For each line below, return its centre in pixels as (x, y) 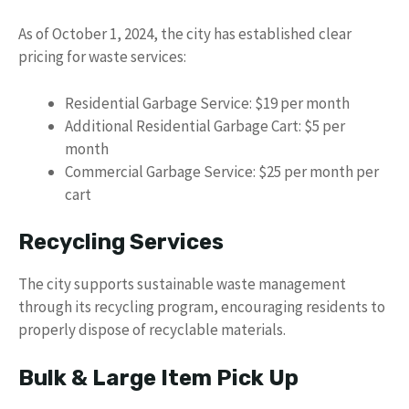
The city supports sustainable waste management (182, 284)
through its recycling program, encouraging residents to (202, 307)
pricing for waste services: (102, 57)
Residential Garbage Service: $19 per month (207, 103)
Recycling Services (121, 242)
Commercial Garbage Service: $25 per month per (222, 171)
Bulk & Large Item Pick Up (158, 378)
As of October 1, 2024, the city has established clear (185, 34)
